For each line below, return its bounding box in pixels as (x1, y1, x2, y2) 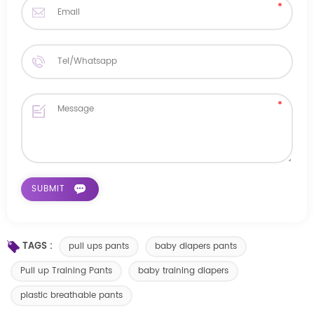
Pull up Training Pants (20, 264, 112, 278)
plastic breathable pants (20, 289, 123, 302)
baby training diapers (138, 264, 228, 278)
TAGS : (22, 239, 53, 254)
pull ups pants (69, 240, 129, 253)
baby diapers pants (155, 240, 237, 253)
